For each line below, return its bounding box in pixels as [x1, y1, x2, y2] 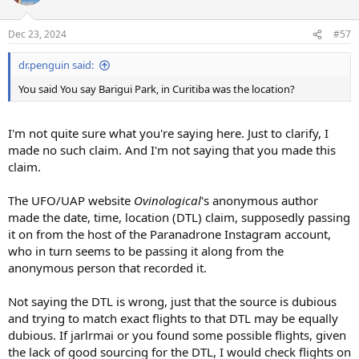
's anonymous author [201, 192, 318, 208]
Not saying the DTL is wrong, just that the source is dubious [8, 292, 337, 309]
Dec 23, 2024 [8, 27, 67, 42]
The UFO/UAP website [8, 192, 134, 208]
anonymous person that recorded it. [8, 259, 207, 276]
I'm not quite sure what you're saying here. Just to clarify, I [8, 124, 329, 141]
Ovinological [134, 192, 201, 208]
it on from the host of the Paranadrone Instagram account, [8, 225, 331, 242]
